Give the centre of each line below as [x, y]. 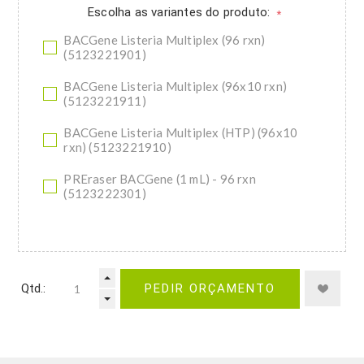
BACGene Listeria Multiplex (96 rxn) [165, 40]
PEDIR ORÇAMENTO [210, 289]
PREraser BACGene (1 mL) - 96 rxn [160, 179]
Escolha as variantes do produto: [181, 13]
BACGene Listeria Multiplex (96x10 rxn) [175, 87]
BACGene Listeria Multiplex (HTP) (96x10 [181, 133]
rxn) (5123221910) [117, 147]
